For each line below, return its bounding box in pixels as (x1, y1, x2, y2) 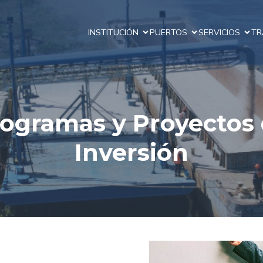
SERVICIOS (198, 26, 240, 38)
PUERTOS (150, 26, 187, 38)
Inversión (75, 138, 188, 167)
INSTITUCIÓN (88, 26, 139, 38)
